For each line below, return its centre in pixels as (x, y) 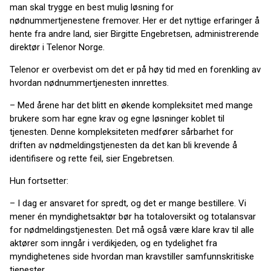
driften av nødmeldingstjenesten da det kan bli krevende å (123, 145)
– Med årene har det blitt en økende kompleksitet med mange (131, 105)
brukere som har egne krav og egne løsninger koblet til (117, 119)
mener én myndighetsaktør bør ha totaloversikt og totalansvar (133, 217)
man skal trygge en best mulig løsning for (92, 7)
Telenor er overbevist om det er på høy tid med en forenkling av (135, 70)
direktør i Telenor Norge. (57, 47)
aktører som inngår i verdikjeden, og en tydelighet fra (113, 243)
